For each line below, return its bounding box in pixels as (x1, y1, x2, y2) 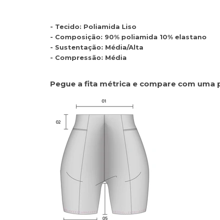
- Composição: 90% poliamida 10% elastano (50, 32, 207, 41)
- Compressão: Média (50, 53, 129, 61)
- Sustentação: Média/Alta (50, 43, 143, 51)
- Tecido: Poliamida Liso (50, 22, 138, 30)
